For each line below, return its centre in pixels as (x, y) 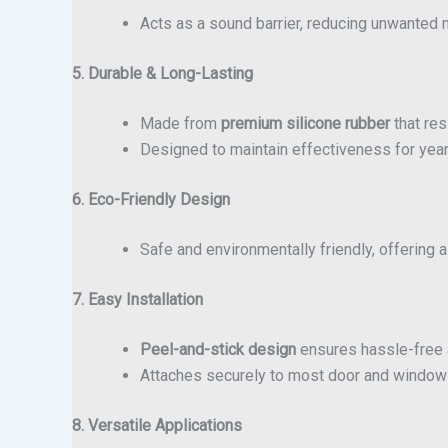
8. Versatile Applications (157, 425)
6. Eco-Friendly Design (151, 199)
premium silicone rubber (305, 123)
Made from (180, 123)
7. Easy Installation (137, 299)
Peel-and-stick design (218, 349)
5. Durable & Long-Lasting (162, 73)
